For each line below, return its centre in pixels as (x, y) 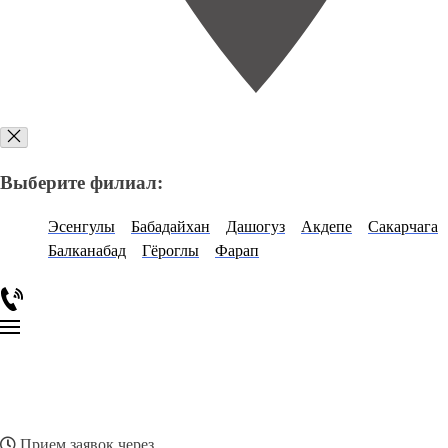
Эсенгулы (81, 227)
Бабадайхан (170, 227)
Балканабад (87, 251)
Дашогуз (255, 227)
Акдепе (326, 227)
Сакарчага (403, 227)
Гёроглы (170, 251)
